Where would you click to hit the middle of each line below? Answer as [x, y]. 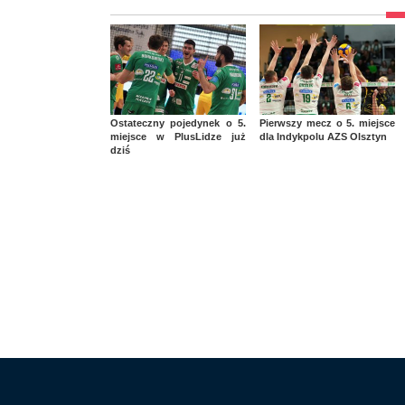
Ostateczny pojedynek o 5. [178, 123]
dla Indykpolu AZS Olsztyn [323, 137]
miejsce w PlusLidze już [178, 137]
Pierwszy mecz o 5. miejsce [327, 123]
